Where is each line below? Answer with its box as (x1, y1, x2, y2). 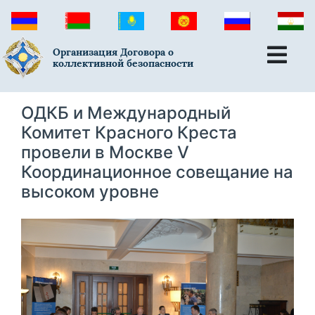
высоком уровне (21, 181, 159, 202)
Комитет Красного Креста (21, 122, 237, 143)
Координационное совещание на (21, 161, 293, 182)
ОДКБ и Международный (21, 102, 231, 123)
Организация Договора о (53, 46, 174, 59)
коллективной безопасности (53, 57, 194, 70)
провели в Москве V (21, 141, 189, 162)
